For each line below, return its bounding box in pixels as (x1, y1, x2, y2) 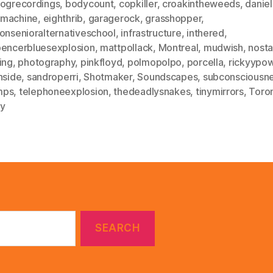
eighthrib (43, 12, 83, 24)
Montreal (158, 41, 199, 54)
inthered (186, 26, 224, 39)
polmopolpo (127, 55, 182, 68)
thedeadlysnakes (113, 85, 191, 97)
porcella (186, 55, 224, 68)
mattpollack (100, 41, 154, 54)
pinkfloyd (80, 55, 122, 68)
